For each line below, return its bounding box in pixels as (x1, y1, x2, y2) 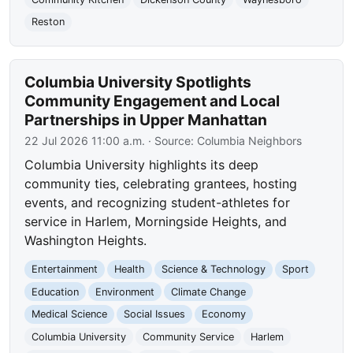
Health (113, 263, 145, 276)
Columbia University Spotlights (24, 72, 252, 92)
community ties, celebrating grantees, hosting (24, 176, 298, 192)
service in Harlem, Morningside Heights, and (24, 214, 288, 230)
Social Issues (123, 308, 185, 321)
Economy (201, 308, 246, 321)
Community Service (142, 330, 234, 343)
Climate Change (170, 285, 246, 298)
